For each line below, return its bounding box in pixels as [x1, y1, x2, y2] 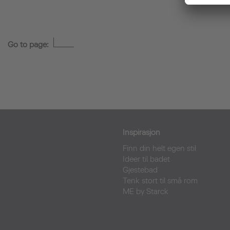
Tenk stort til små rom [123, 176, 198, 185]
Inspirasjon [123, 128, 160, 137]
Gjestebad [123, 165, 158, 175]
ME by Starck [123, 187, 168, 196]
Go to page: [8, 40, 51, 49]
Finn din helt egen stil [123, 144, 196, 153]
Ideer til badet [123, 155, 170, 164]
